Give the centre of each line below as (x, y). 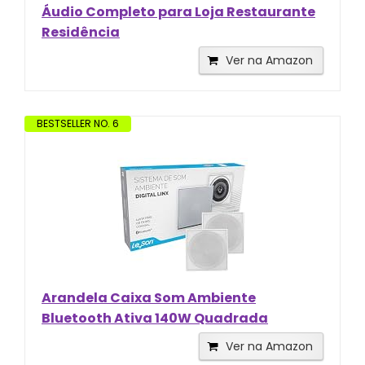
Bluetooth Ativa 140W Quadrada (155, 318)
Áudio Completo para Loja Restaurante (178, 11)
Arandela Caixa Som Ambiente (149, 297)
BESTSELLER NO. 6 (78, 123)
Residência (81, 32)
